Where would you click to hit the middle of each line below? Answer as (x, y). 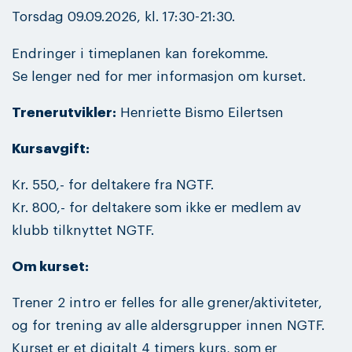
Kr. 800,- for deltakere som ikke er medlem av (156, 207)
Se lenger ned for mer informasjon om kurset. (159, 76)
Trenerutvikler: (64, 112)
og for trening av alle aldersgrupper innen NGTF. (168, 326)
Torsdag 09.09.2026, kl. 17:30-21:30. (123, 17)
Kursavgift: (51, 148)
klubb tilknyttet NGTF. (83, 230)
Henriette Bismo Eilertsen (200, 112)
